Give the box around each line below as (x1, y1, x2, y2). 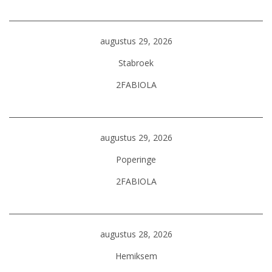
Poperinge (116, 154, 156, 165)
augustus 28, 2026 (100, 228, 172, 240)
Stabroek (118, 57, 154, 69)
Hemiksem (115, 250, 157, 262)
